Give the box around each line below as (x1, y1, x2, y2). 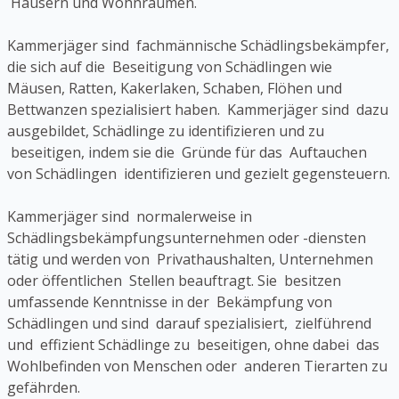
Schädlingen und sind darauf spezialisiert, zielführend (7, 313, 371, 334)
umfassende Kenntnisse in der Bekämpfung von (7, 292, 332, 313)
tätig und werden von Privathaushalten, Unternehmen (7, 249, 373, 270)
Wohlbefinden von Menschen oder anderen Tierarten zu (7, 356, 387, 377)
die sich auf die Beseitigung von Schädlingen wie (7, 57, 332, 77)
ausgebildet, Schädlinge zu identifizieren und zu (7, 121, 324, 142)
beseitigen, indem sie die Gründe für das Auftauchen (7, 142, 367, 163)
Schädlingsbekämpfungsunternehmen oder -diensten (7, 228, 366, 248)
